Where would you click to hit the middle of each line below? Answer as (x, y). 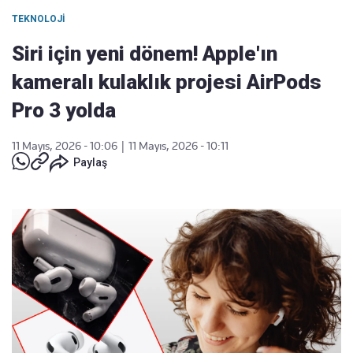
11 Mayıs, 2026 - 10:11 (178, 146)
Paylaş (90, 162)
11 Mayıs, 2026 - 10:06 (65, 146)
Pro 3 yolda (64, 110)
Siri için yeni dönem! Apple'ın (145, 54)
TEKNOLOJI (39, 19)
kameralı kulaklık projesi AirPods (167, 82)
